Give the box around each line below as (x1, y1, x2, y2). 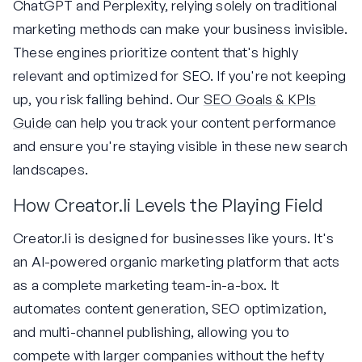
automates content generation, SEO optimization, (13, 299, 326, 317)
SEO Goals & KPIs (203, 90, 317, 107)
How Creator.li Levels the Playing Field (13, 192, 323, 216)
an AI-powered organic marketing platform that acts (13, 252, 340, 270)
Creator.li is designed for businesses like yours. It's (13, 229, 335, 246)
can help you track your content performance (51, 113, 337, 131)
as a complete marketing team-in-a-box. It (13, 276, 279, 293)
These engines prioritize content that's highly (13, 43, 298, 61)
